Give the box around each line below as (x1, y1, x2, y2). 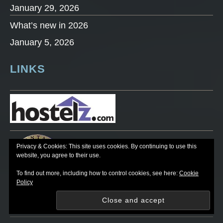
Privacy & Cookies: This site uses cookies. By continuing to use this (16, 143, 197, 150)
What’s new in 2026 (10, 20, 88, 30)
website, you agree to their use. (16, 152, 101, 159)
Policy (16, 179, 33, 186)
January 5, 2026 (10, 37, 74, 47)
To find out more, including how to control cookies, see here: (16, 170, 179, 177)
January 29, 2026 (10, 2, 79, 13)
